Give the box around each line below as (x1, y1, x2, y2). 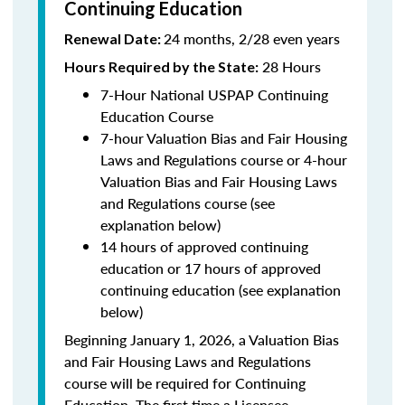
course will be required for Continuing (64, 372, 306, 393)
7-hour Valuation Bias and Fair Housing (100, 127, 347, 148)
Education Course (100, 106, 213, 127)
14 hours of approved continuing (100, 236, 308, 257)
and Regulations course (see (100, 193, 275, 213)
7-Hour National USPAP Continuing (100, 84, 328, 105)
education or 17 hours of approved (100, 258, 321, 278)
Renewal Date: (64, 30, 164, 47)
